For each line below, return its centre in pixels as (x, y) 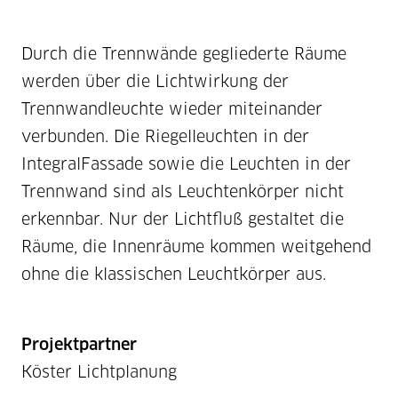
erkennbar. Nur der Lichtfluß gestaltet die (183, 219)
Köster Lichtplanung (99, 372)
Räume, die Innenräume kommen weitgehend (196, 247)
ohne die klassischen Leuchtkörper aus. (174, 275)
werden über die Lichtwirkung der (155, 82)
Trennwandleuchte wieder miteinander (172, 109)
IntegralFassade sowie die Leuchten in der (186, 164)
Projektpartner (79, 345)
